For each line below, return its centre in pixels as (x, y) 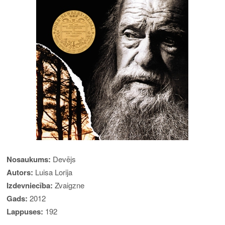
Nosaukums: (29, 159)
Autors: (20, 172)
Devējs (64, 159)
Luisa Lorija (53, 172)
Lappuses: (25, 211)
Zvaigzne (69, 185)
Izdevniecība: (30, 185)
